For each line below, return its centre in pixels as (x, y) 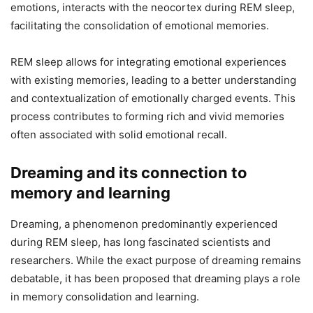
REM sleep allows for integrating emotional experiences (148, 62)
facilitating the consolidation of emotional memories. (140, 26)
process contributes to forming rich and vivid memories (147, 117)
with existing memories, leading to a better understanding (153, 80)
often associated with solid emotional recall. (119, 135)
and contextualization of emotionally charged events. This (153, 99)
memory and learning (90, 193)
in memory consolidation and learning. (105, 297)
